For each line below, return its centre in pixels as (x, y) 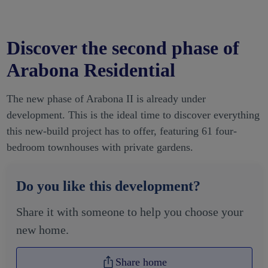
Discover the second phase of (123, 48)
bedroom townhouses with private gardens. (100, 147)
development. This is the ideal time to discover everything (133, 115)
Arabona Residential (91, 70)
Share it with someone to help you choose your (130, 212)
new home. (42, 230)
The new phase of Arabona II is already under (106, 99)
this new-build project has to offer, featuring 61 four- (121, 131)
